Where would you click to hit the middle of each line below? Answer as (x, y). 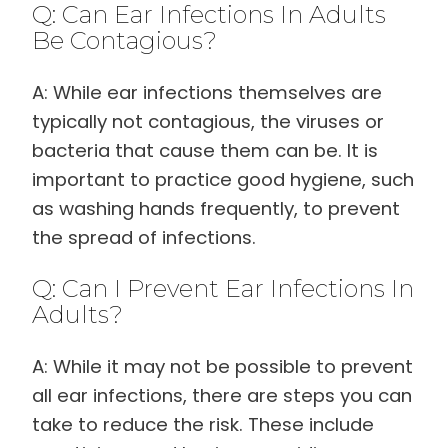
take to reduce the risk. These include (203, 425)
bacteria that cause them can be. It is (205, 151)
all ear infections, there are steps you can (222, 396)
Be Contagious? (124, 41)
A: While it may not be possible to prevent (222, 367)
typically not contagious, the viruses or (208, 122)
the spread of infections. (144, 238)
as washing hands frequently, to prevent (216, 209)
